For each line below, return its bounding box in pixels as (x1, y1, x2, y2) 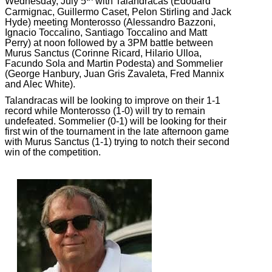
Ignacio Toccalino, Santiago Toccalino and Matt (5, 27, 207, 38)
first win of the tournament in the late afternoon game (5, 126, 229, 137)
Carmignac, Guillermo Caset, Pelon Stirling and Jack (5, 6, 231, 17)
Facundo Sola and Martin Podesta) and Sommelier (5, 58, 223, 69)
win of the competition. (5, 147, 101, 158)
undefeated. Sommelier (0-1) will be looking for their (5, 116, 226, 127)
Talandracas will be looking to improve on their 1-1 (5, 95, 220, 106)
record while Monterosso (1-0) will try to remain (5, 106, 205, 117)
